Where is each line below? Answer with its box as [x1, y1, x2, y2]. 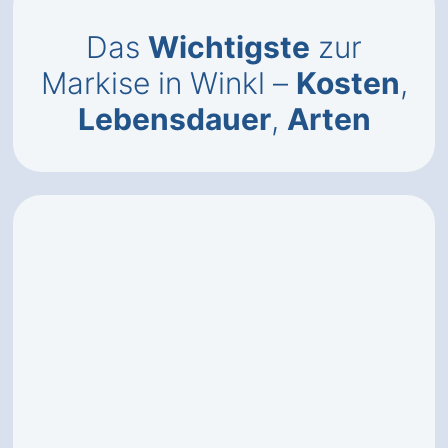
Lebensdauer [77, 101, 271, 137]
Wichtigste [148, 29, 310, 65]
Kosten [295, 65, 400, 101]
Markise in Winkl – [40, 65, 296, 101]
